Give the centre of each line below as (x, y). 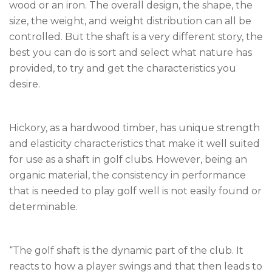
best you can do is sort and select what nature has (131, 53)
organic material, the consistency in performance (127, 175)
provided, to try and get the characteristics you (123, 69)
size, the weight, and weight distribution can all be (130, 21)
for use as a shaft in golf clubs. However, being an (128, 160)
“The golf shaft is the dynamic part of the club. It (126, 251)
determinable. (43, 207)
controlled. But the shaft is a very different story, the (136, 37)
